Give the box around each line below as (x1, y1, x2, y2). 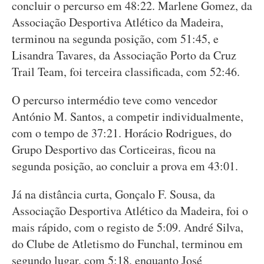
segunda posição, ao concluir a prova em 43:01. (12, 158, 238, 174)
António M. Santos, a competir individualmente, (12, 108, 243, 124)
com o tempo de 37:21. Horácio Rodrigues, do (12, 125, 232, 141)
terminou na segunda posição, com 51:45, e (12, 31, 219, 47)
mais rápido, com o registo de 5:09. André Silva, (12, 219, 243, 235)
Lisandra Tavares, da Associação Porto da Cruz (12, 47, 236, 63)
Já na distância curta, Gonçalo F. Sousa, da (12, 186, 215, 202)
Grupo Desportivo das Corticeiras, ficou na (12, 141, 216, 157)
